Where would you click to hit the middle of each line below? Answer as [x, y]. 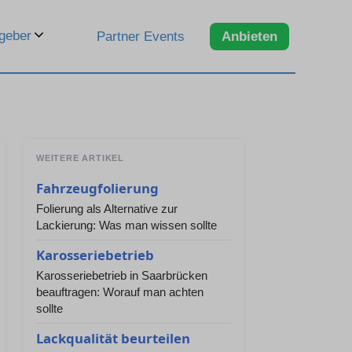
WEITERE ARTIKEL [80, 158]
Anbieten [249, 36]
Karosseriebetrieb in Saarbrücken [122, 275]
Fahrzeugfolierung [97, 188]
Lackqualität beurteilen [113, 338]
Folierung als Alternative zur [107, 209]
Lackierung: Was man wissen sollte [126, 225]
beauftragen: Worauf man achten [120, 292]
